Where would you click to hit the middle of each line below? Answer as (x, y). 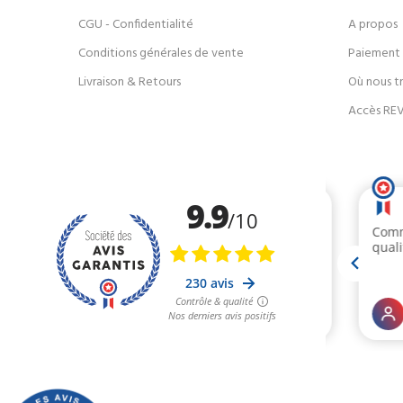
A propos (373, 25)
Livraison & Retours (130, 83)
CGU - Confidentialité (136, 25)
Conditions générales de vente (161, 54)
